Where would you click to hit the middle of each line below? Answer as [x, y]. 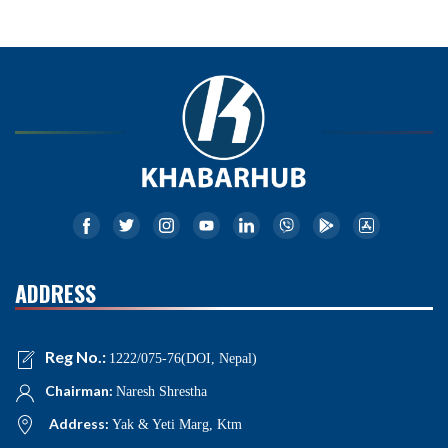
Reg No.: [77, 357]
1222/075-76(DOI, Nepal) [183, 359]
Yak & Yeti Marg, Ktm [177, 424]
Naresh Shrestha [161, 391]
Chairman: [80, 390]
